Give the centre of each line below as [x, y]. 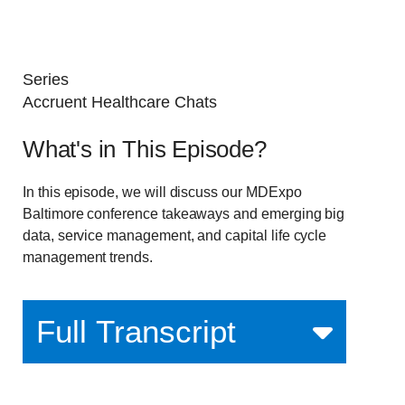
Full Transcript [136, 332]
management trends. [88, 258]
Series [46, 80]
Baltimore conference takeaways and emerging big [184, 214]
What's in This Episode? [145, 149]
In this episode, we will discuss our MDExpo [162, 193]
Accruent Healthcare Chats [120, 102]
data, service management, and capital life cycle [175, 236]
